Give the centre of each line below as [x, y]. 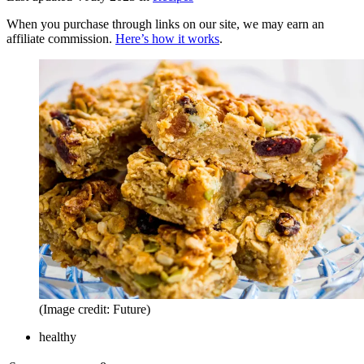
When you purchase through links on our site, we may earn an [165, 24]
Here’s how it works [167, 39]
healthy [58, 336]
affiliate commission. [61, 39]
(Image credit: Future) [95, 309]
